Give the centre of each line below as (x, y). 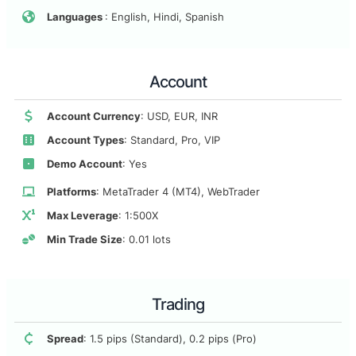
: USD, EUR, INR (179, 116)
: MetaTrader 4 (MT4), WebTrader (178, 192)
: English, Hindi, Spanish (164, 17)
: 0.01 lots (147, 240)
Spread (65, 339)
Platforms (72, 192)
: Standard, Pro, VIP (172, 140)
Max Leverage (83, 216)
